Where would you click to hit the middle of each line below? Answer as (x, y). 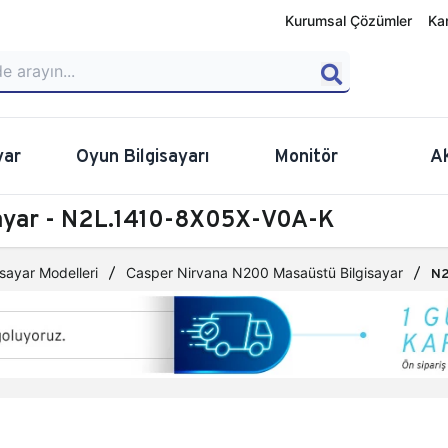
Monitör (305, 155)
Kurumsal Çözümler (348, 20)
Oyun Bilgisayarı (142, 155)
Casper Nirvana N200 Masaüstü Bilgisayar (264, 272)
